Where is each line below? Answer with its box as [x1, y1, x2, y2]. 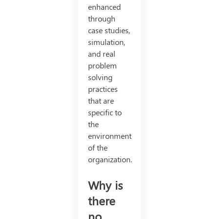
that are [88, 95, 114, 106]
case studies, [88, 25, 130, 35]
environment [88, 131, 131, 141]
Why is [88, 177, 123, 193]
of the [88, 142, 108, 153]
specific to [88, 107, 122, 117]
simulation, [88, 37, 125, 47]
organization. [88, 154, 132, 164]
